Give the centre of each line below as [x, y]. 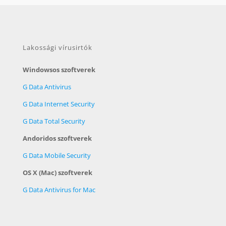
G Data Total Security [54, 121]
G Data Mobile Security [57, 155]
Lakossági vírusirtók [58, 47]
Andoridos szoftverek [57, 138]
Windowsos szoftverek [59, 69]
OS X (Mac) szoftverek [58, 172]
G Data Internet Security [59, 104]
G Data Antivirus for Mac [59, 189]
